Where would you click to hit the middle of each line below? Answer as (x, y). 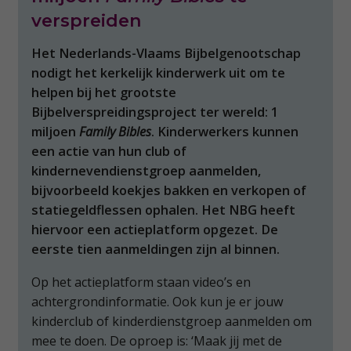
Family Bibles (116, 131)
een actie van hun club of (109, 151)
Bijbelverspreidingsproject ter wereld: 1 (155, 112)
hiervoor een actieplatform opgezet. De (155, 229)
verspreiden (87, 20)
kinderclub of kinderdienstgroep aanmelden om (172, 321)
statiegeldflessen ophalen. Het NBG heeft (164, 210)
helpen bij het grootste (104, 92)
